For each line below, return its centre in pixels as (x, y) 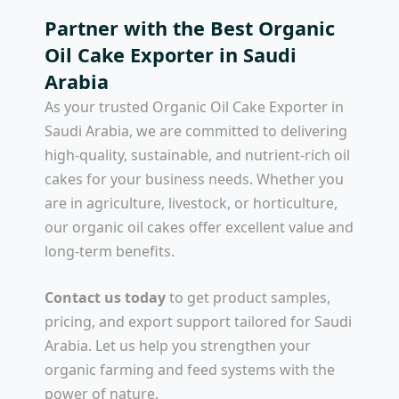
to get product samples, (248, 298)
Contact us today (105, 298)
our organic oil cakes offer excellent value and (199, 227)
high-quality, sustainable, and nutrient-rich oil (197, 155)
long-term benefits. (110, 251)
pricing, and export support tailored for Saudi (198, 322)
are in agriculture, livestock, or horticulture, (191, 203)
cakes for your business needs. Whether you (194, 179)
